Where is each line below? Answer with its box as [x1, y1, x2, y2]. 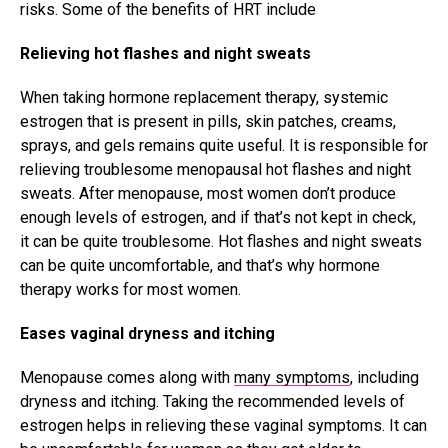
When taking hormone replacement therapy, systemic [20, 88, 388, 108]
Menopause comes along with [20, 368, 234, 388]
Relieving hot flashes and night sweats [20, 44, 311, 64]
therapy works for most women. [20, 280, 241, 300]
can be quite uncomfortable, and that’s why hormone [20, 256, 380, 276]
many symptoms [234, 368, 350, 388]
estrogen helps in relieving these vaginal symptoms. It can [20, 416, 427, 436]
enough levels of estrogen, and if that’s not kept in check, [20, 208, 416, 228]
